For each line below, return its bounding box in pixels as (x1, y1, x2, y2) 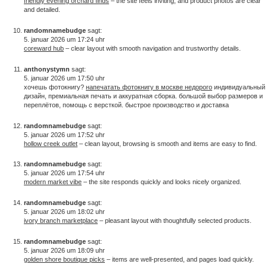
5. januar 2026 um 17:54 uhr (24, 169, 105, 177)
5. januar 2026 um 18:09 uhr (24, 246, 105, 254)
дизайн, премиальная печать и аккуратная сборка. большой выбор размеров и (24, 92, 263, 100)
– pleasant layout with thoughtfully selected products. (98, 217, 252, 225)
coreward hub (24, 44, 64, 52)
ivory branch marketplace (24, 217, 98, 225)
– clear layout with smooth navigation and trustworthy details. (64, 44, 241, 52)
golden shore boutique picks (24, 255, 105, 263)
